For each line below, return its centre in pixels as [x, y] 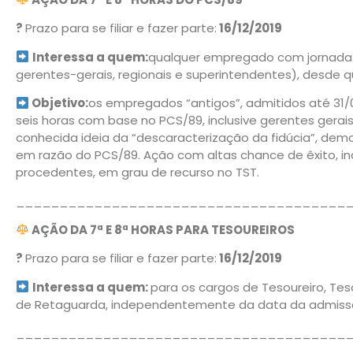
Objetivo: [59, 103]
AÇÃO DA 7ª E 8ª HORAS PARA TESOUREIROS [162, 229]
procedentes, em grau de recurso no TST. [137, 173]
